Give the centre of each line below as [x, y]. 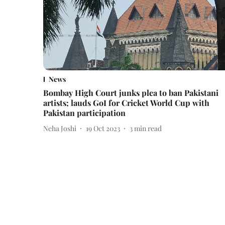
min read [148, 128]
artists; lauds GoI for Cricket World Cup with [126, 103]
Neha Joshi [60, 128]
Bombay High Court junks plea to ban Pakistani [131, 93]
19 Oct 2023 [103, 128]
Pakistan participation [84, 113]
